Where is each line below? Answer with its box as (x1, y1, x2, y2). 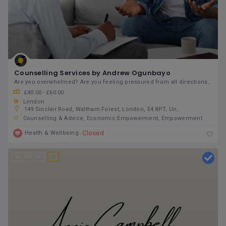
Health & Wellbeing (25, 130, 79, 137)
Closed (82, 129, 104, 137)
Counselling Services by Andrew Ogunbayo (14, 68, 171, 78)
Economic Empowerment (86, 115, 158, 122)
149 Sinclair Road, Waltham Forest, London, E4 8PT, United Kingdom (24, 106, 177, 113)
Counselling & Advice (23, 115, 84, 122)
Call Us (24, 154, 41, 159)
